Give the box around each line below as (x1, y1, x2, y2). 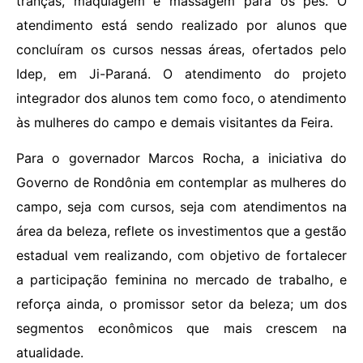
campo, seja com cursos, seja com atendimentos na (16, 199, 347, 216)
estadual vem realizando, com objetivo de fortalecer (16, 247, 347, 264)
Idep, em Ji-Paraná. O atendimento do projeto (16, 65, 347, 82)
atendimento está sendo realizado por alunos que (16, 16, 347, 33)
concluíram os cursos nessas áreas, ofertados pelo (16, 41, 347, 58)
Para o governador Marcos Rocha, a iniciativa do (16, 150, 347, 167)
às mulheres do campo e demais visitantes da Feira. (16, 113, 333, 130)
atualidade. (16, 344, 83, 361)
